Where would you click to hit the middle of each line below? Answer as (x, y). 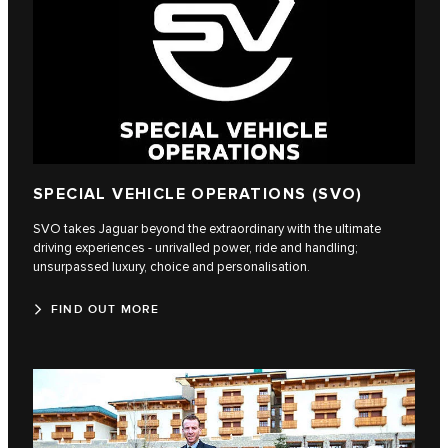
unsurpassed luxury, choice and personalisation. (171, 267)
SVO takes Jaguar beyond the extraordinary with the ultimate (207, 229)
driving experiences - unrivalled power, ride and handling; (195, 248)
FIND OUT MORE (105, 310)
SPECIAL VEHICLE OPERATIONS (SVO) (198, 195)
